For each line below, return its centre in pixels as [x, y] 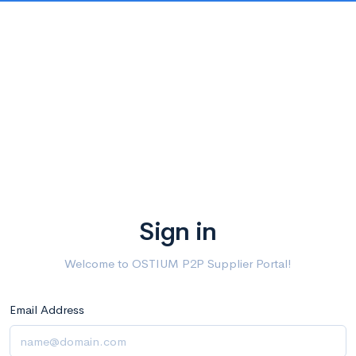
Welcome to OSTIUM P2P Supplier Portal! [178, 263]
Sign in [178, 232]
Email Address [47, 310]
